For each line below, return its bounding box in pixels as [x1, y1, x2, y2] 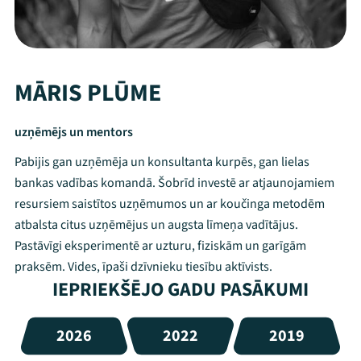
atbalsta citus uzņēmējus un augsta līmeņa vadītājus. [15, 216, 298, 234]
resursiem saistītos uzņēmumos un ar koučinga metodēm [15, 195, 325, 213]
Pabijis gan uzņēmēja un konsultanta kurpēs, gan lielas [15, 153, 309, 171]
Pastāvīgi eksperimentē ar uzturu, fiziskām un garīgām [15, 237, 306, 255]
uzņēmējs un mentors [15, 123, 133, 141]
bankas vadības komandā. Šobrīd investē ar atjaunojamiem [15, 174, 334, 192]
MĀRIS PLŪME [15, 76, 161, 110]
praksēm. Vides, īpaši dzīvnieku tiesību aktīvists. [15, 258, 272, 276]
